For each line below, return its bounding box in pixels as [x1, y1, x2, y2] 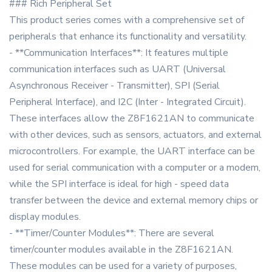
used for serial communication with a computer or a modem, [9, 161, 260, 175]
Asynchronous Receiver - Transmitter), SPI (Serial [9, 79, 220, 93]
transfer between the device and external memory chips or [9, 194, 258, 208]
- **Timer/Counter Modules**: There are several [9, 226, 214, 240]
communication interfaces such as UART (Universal [9, 63, 226, 76]
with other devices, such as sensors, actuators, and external [9, 128, 262, 142]
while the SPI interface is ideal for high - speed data [9, 177, 229, 191]
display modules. [9, 210, 81, 224]
